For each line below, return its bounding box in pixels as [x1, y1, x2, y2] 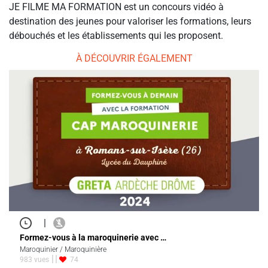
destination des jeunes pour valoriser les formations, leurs [9, 16, 251, 28]
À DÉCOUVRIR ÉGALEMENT [75, 53, 193, 65]
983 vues [20, 255, 49, 264]
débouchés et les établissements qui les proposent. [9, 30, 223, 42]
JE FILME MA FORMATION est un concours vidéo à [9, 1, 224, 13]
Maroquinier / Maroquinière [20, 245, 106, 254]
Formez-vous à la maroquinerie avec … [20, 232, 166, 242]
